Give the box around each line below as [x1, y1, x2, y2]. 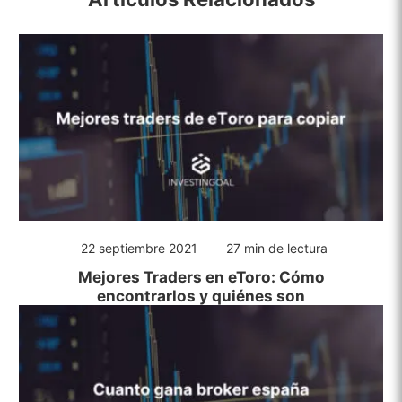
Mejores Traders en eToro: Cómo [77, 267, 325, 286]
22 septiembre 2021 [81, 240, 197, 256]
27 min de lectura [226, 240, 328, 256]
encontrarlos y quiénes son [97, 285, 305, 305]
